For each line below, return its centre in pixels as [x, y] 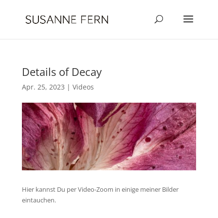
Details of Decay [62, 72]
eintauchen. [39, 200]
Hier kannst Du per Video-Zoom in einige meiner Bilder [100, 189]
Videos [83, 87]
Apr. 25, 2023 [43, 87]
